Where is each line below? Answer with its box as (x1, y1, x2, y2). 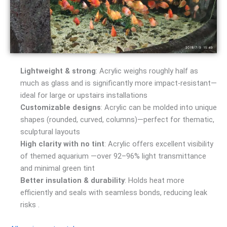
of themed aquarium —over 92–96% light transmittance (20, 152, 206, 161)
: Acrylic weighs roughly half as (96, 66, 198, 76)
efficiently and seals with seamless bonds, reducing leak (20, 188, 207, 198)
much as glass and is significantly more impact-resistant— (20, 79, 217, 88)
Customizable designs (20, 103, 101, 112)
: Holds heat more (125, 176, 184, 185)
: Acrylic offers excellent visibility (104, 139, 213, 149)
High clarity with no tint (20, 139, 104, 149)
